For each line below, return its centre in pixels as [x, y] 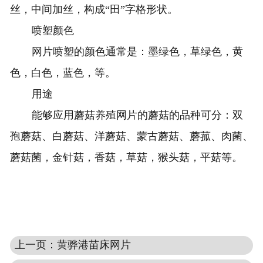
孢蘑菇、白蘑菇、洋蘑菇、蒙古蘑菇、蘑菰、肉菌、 [131, 136]
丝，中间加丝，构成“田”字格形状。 [94, 9]
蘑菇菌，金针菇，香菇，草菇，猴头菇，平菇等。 [126, 157]
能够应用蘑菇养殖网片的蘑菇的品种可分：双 [137, 115]
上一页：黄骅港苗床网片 [73, 245]
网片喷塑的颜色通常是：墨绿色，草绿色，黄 [137, 51]
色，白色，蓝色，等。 [63, 73]
